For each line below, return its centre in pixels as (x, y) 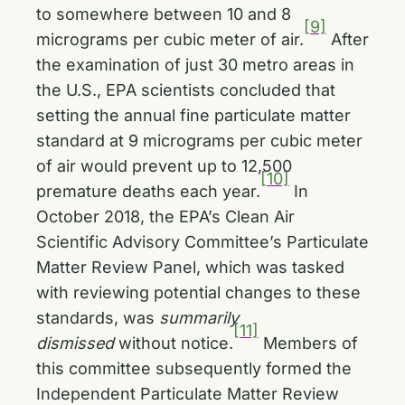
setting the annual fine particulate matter (193, 115)
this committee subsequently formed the (194, 368)
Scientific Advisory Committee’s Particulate (202, 242)
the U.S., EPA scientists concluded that (186, 90)
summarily (199, 318)
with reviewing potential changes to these (198, 292)
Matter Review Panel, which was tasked (190, 267)
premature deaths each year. (148, 191)
